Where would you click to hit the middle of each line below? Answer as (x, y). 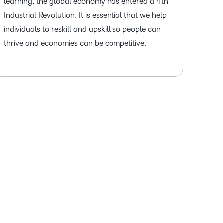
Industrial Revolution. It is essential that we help (85, 15)
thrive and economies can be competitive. (75, 43)
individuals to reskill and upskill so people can (82, 29)
